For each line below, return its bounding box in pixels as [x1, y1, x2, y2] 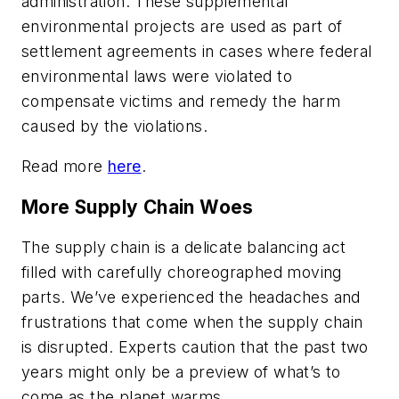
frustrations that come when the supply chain [21, 313, 363, 332]
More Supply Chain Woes [21, 195, 254, 218]
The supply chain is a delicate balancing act [21, 238, 346, 257]
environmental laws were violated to [21, 66, 292, 85]
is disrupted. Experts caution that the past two [21, 338, 369, 357]
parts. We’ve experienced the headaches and [21, 288, 361, 307]
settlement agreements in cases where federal [21, 41, 372, 61]
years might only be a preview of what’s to [21, 362, 341, 382]
